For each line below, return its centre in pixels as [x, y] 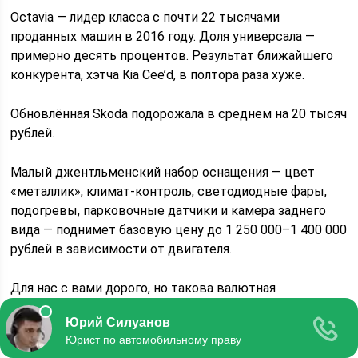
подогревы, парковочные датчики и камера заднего [169, 210]
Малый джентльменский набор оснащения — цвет [163, 172]
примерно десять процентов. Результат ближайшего [172, 55]
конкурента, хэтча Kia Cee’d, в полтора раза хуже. [158, 74]
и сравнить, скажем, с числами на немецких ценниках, [176, 326]
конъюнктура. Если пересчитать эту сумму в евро [164, 307]
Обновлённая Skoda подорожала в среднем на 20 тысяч [179, 113]
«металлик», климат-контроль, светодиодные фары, [169, 191]
